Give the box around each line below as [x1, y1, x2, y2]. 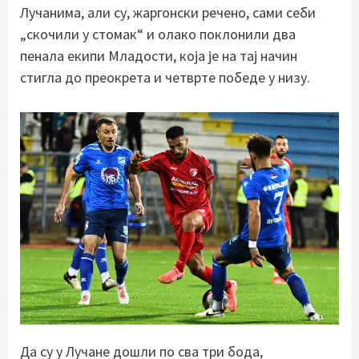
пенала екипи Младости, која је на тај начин [20, 46, 297, 65]
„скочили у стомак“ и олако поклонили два [20, 24, 296, 43]
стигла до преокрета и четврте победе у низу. [20, 67, 310, 87]
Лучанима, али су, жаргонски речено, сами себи [20, 2, 316, 22]
